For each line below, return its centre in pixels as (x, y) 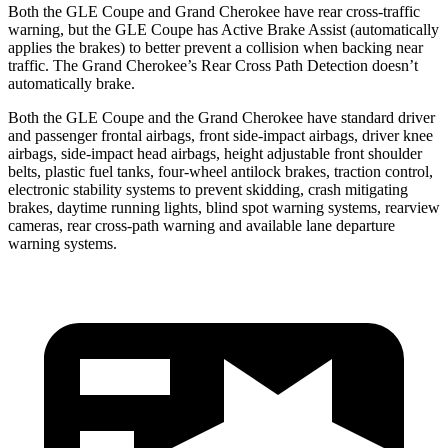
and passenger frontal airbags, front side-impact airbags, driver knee (220, 135)
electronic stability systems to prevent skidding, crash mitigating (208, 189)
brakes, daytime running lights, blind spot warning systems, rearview (224, 207)
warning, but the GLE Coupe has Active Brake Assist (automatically (223, 29)
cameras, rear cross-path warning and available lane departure (201, 225)
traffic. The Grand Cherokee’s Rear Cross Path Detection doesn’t (213, 65)
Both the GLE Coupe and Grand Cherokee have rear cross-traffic (214, 11)
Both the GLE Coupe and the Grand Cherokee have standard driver (221, 117)
